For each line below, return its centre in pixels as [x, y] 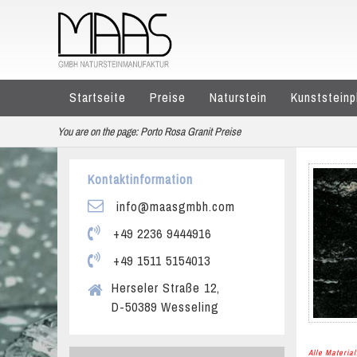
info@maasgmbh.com [174, 206]
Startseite [98, 97]
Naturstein [238, 97]
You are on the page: [98, 131]
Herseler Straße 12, [166, 288]
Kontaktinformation [140, 179]
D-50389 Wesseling [165, 307]
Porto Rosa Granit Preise [190, 131]
